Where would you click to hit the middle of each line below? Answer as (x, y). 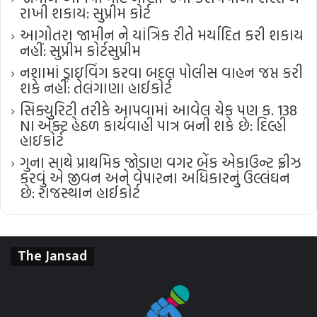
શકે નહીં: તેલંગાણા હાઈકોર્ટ (96, 87)
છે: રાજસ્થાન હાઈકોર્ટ (80, 192)
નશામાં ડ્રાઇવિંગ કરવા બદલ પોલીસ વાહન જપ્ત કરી (161, 72)
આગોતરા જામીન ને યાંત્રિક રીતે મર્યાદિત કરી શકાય (162, 34)
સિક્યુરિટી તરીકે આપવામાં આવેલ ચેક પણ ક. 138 (158, 109)
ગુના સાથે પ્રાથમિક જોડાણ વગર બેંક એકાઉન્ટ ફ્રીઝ (161, 162)
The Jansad (52, 256)
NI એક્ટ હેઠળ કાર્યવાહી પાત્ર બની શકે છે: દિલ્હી (153, 125)
